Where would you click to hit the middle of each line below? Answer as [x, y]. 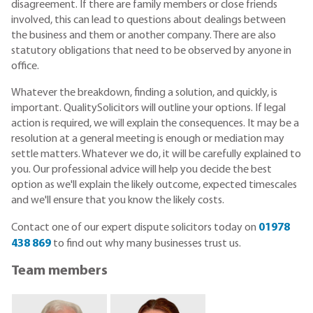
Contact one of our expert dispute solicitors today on [135, 227]
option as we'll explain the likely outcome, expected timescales [154, 185]
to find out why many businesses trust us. [146, 243]
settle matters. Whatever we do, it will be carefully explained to [156, 155]
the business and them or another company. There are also [144, 35]
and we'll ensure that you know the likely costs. [118, 201]
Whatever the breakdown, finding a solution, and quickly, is [144, 93]
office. [25, 66]
